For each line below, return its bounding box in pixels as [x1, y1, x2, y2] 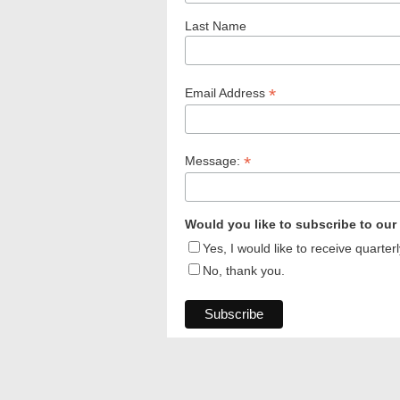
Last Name [185, 18, 246, 33]
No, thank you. [203, 263, 285, 279]
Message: [185, 154, 244, 169]
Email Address [185, 85, 269, 100]
